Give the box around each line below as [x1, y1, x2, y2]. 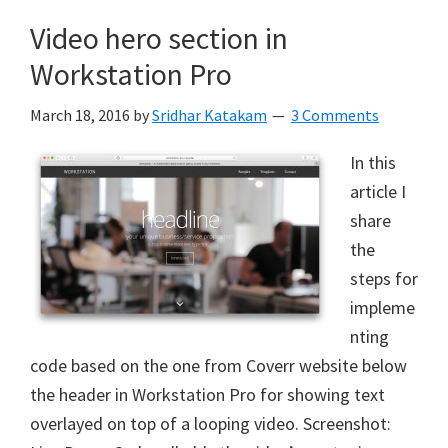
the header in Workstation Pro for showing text [30, 383, 385, 406]
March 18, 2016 [30, 105, 130, 125]
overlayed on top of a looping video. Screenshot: [30, 412, 391, 435]
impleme [350, 296, 415, 319]
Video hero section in [30, 19, 288, 57]
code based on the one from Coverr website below [30, 354, 407, 377]
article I [350, 180, 406, 203]
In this [350, 151, 396, 174]
